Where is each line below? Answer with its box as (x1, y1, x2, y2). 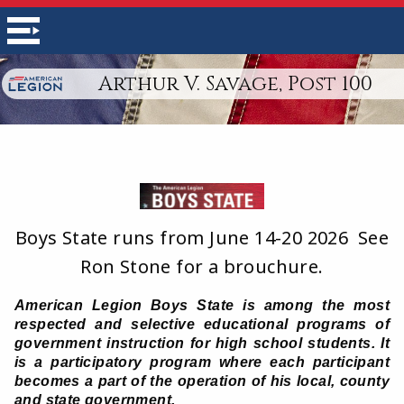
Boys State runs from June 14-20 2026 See (14, 225, 390, 251)
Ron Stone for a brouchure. (80, 254, 324, 280)
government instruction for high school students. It (14, 335, 390, 352)
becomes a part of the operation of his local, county (14, 373, 390, 390)
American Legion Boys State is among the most (14, 298, 390, 314)
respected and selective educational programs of (14, 317, 390, 333)
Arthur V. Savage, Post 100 (97, 69, 372, 97)
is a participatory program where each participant (14, 354, 390, 371)
